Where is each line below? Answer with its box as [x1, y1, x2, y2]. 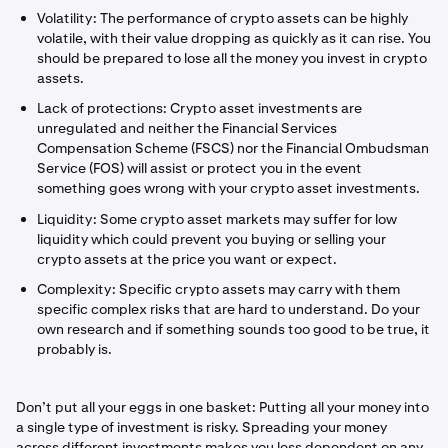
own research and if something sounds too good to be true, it [37, 320, 430, 338]
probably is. [37, 340, 112, 358]
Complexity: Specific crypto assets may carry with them [37, 280, 400, 298]
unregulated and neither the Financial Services [37, 119, 337, 137]
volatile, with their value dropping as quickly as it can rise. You [37, 28, 431, 47]
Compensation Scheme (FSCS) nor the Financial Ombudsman [37, 139, 429, 157]
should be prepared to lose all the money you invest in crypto [37, 48, 427, 67]
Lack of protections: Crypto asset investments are [37, 99, 362, 117]
